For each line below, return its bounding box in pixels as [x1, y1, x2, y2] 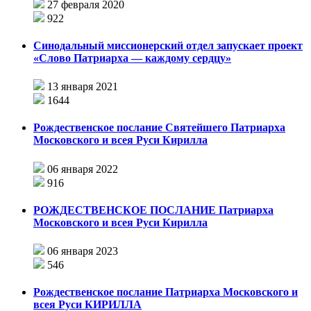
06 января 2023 [47, 245, 118, 258]
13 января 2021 [47, 81, 118, 93]
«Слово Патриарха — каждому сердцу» [33, 51, 231, 64]
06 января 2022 [47, 162, 118, 175]
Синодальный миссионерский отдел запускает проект [33, 39, 303, 51]
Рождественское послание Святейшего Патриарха [33, 121, 285, 134]
